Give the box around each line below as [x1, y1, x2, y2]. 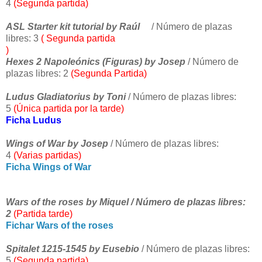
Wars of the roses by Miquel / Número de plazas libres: [6, 197, 246, 208]
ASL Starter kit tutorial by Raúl [6, 22, 144, 32]
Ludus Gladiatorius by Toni [6, 92, 128, 102]
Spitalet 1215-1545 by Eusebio [6, 244, 139, 254]
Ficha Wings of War [6, 162, 91, 173]
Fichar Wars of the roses [6, 220, 113, 231]
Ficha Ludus [6, 115, 61, 126]
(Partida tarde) [13, 209, 73, 219]
